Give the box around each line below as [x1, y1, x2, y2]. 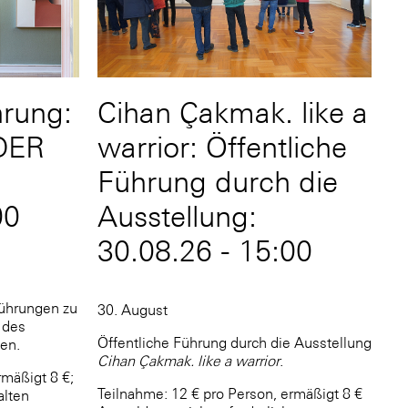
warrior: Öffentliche [97, 131, 347, 165]
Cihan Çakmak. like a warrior [97, 352, 280, 370]
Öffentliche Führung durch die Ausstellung [97, 334, 372, 352]
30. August [97, 301, 168, 319]
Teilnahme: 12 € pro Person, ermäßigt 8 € [97, 385, 362, 403]
